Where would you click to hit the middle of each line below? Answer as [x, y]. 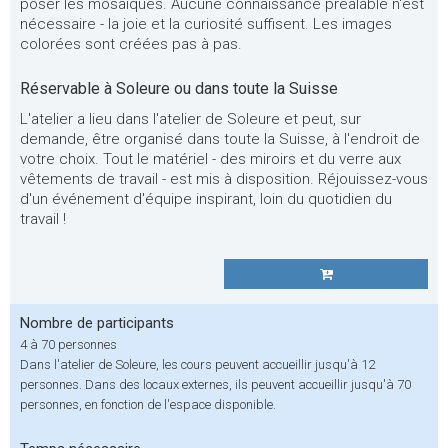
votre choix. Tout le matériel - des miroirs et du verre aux [210, 159]
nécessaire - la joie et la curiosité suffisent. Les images [206, 24]
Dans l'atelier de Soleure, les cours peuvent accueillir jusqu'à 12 [197, 364]
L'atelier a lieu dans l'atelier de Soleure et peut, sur [190, 119]
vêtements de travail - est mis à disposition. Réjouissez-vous [224, 179]
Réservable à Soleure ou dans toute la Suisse [179, 88]
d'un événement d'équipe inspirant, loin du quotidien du [206, 199]
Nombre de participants [97, 323]
